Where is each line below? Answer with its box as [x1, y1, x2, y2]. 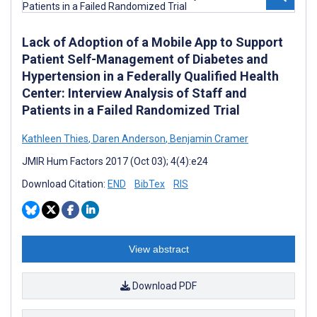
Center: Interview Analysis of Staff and [22, 85, 247, 100]
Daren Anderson [91, 132, 166, 144]
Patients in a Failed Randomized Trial [22, 102, 240, 117]
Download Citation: [22, 178, 108, 190]
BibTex [134, 178, 165, 190]
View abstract [128, 243, 189, 255]
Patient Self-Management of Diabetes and [22, 51, 268, 67]
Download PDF [130, 279, 197, 292]
